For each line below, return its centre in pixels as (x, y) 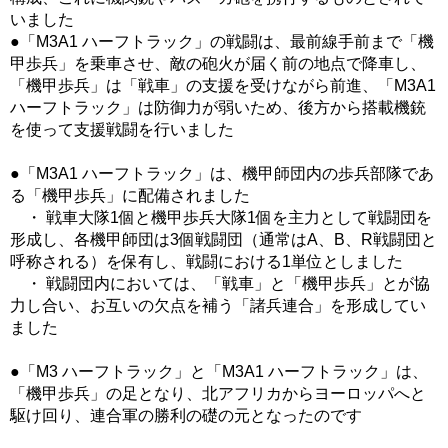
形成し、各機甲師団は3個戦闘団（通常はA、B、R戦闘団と (223, 240)
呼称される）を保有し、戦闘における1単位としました (206, 262)
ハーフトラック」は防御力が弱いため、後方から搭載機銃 (218, 108)
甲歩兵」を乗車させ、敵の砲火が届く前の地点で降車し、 (218, 64)
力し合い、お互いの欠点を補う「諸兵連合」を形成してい (218, 306)
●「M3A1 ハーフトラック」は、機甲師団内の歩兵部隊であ (222, 174)
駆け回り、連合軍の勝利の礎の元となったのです (186, 416)
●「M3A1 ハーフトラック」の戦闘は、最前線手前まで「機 (222, 42)
